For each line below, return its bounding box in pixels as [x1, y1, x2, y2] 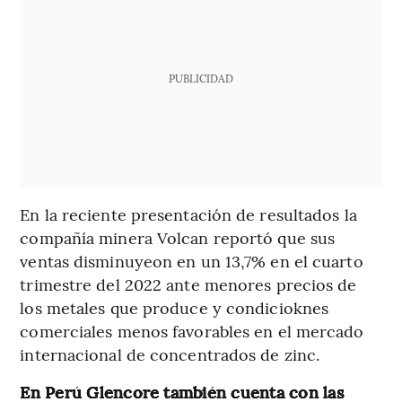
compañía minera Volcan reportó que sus [20, 226, 336, 249]
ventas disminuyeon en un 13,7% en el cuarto [20, 249, 363, 273]
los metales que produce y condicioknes [20, 296, 329, 319]
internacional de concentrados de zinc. [20, 343, 320, 366]
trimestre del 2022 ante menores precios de [20, 273, 357, 296]
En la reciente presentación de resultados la [20, 203, 357, 226]
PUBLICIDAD [168, 71, 233, 86]
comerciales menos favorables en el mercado [20, 319, 364, 343]
